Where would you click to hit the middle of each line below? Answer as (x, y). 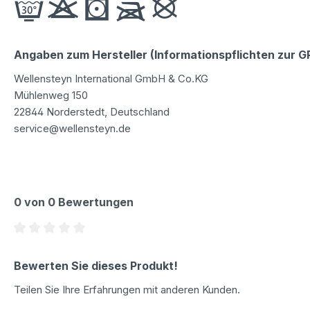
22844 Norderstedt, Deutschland (92, 111)
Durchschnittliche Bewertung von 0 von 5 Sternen (130, 244)
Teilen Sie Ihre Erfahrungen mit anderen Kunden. (127, 289)
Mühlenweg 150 (51, 95)
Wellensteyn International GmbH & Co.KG (111, 78)
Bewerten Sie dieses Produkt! (96, 265)
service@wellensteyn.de (72, 128)
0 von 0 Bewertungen (74, 202)
